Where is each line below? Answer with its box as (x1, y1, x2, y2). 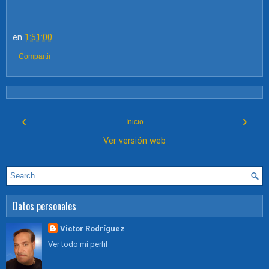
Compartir (19, 52, 51, 61)
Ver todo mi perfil (47, 240, 107, 249)
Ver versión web (103, 135, 166, 146)
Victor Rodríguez (59, 223, 125, 233)
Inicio (125, 117, 144, 126)
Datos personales (13, 198, 76, 213)
